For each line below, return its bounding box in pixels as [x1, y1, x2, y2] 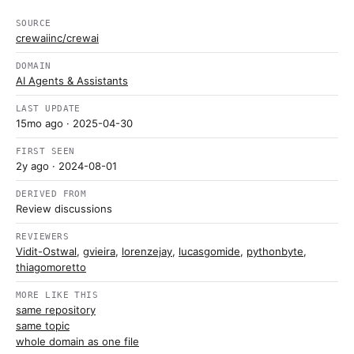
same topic [16, 319, 70, 332]
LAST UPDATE [16, 104, 81, 114]
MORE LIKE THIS [16, 290, 99, 300]
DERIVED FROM [16, 189, 87, 199]
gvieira [83, 245, 115, 258]
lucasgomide [179, 245, 240, 258]
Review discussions [16, 202, 112, 215]
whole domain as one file [16, 335, 139, 348]
